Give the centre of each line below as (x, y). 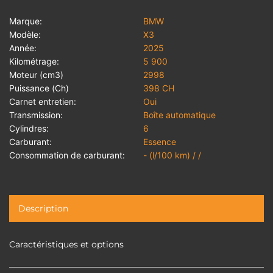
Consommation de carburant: (67, 155)
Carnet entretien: (43, 101)
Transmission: (36, 115)
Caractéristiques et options (66, 244)
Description (43, 208)
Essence (160, 141)
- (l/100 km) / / (172, 155)
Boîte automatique (180, 115)
